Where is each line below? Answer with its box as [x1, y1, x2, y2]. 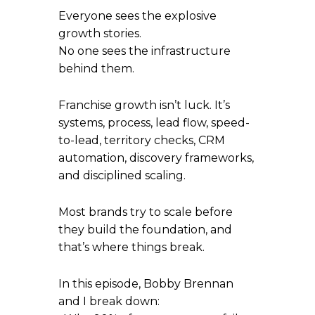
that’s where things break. [58, 240, 205, 255]
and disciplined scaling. [58, 169, 186, 183]
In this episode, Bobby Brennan [58, 277, 234, 291]
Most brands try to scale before [58, 205, 233, 219]
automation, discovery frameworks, [58, 151, 255, 165]
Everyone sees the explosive [58, 9, 217, 23]
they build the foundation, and [58, 223, 233, 237]
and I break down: [58, 295, 160, 309]
